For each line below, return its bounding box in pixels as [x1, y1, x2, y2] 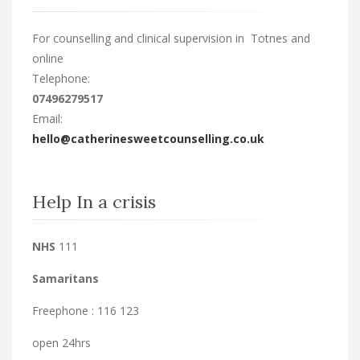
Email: [32, 110, 63, 126]
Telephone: [32, 70, 90, 86]
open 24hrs [32, 334, 91, 350]
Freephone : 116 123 [32, 302, 139, 318]
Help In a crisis [32, 190, 156, 213]
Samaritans [32, 270, 99, 286]
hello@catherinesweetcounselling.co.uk [32, 130, 264, 146]
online [32, 50, 63, 66]
